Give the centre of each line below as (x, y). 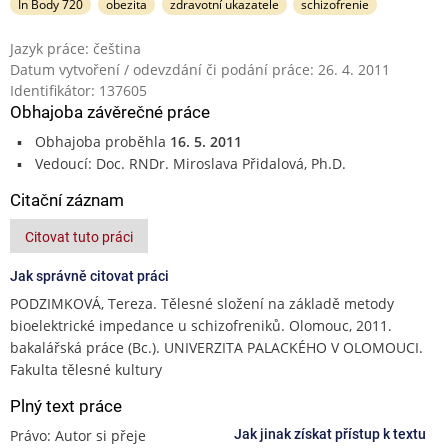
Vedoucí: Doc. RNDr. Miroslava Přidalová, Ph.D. (190, 163)
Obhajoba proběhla (102, 141)
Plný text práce (66, 405)
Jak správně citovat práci (89, 275)
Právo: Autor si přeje (78, 435)
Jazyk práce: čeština (75, 48)
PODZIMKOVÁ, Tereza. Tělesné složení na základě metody (202, 303)
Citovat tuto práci (79, 236)
